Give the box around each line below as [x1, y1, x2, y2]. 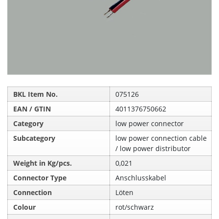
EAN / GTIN [13, 104, 51, 113]
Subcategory [13, 133, 56, 143]
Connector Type [13, 173, 67, 182]
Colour [13, 202, 36, 212]
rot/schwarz [115, 202, 154, 212]
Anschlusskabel [115, 173, 167, 182]
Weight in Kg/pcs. [13, 158, 72, 168]
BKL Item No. [13, 89, 58, 99]
